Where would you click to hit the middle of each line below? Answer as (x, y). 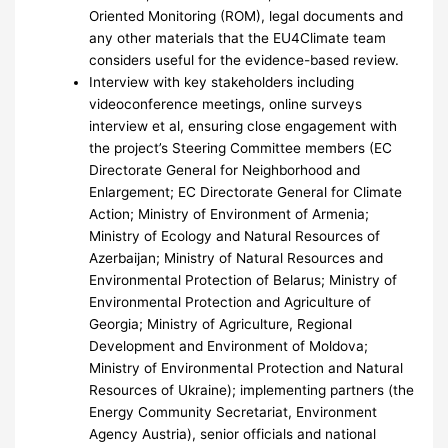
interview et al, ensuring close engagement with (243, 125)
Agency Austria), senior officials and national (233, 433)
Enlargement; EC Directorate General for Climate (246, 191)
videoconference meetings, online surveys (226, 103)
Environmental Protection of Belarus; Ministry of (243, 279)
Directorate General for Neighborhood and (225, 169)
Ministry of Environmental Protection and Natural (246, 367)
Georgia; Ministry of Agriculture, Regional (221, 323)
